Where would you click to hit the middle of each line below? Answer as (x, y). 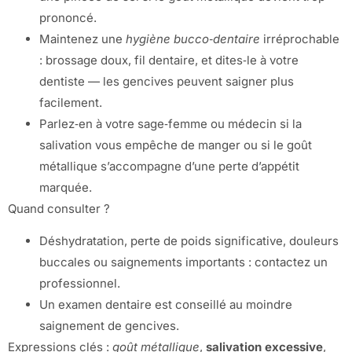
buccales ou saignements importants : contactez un (183, 262)
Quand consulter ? (59, 208)
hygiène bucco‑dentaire (193, 38)
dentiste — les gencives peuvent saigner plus (167, 81)
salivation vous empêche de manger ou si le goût (176, 145)
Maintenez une (82, 38)
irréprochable (300, 38)
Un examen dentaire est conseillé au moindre (166, 305)
